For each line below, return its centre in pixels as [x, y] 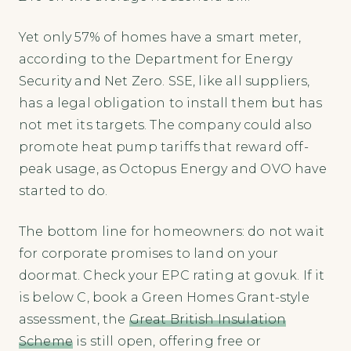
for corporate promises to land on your [149, 253]
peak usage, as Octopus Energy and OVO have [173, 168]
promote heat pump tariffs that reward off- [164, 147]
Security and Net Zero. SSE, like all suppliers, [165, 81]
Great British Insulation [208, 319]
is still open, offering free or [167, 341]
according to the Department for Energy [156, 59]
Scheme [46, 341]
